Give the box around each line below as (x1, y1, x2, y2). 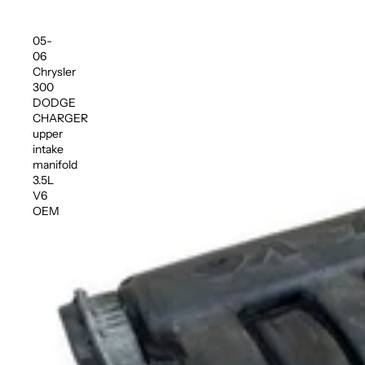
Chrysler (33, 64, 76, 79)
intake (33, 142, 64, 156)
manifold (33, 157, 77, 172)
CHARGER (33, 111, 88, 125)
